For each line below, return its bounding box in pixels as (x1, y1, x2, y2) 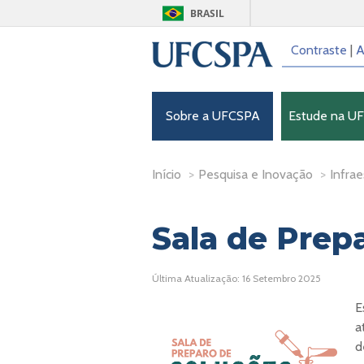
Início (152, 167, 181, 182)
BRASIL (190, 6, 224, 20)
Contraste (290, 42, 347, 58)
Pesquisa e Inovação (198, 167, 313, 182)
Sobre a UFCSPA (165, 108, 260, 123)
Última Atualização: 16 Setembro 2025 (152, 272, 321, 285)
